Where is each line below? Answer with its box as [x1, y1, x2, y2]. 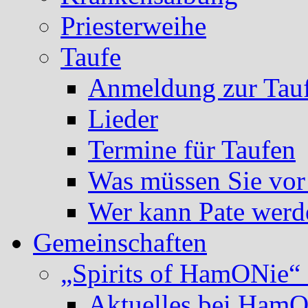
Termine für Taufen [88, 134, 296, 164]
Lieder [88, 103, 158, 133]
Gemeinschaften [33, 227, 207, 257]
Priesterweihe [60, 10, 206, 41]
